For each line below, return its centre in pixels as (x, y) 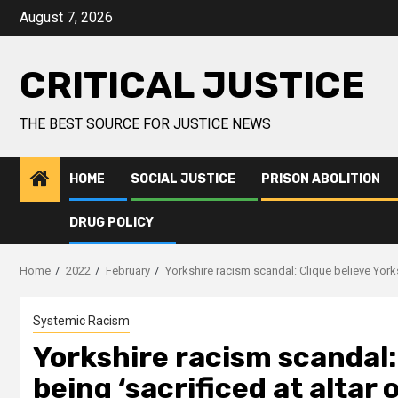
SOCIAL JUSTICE (183, 179)
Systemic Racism (81, 321)
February (128, 271)
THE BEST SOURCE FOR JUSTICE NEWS (145, 124)
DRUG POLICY (111, 223)
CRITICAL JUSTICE (192, 85)
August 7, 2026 (66, 17)
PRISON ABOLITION (321, 179)
